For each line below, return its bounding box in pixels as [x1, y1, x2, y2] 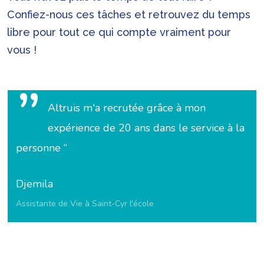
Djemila [15, 177, 53, 192]
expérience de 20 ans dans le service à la [47, 121, 245, 136]
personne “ [15, 141, 67, 156]
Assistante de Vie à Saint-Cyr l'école [15, 198, 154, 210]
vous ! [7, 43, 37, 56]
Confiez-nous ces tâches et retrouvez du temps [7, 8, 251, 21]
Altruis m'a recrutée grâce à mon [47, 101, 206, 115]
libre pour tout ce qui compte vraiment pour [7, 25, 232, 38]
